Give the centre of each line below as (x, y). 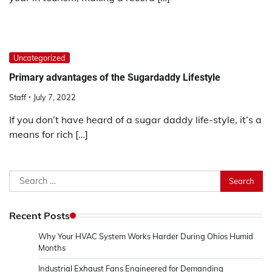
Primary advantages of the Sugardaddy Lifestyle (115, 77)
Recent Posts (39, 215)
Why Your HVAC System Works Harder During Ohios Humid (146, 236)
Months (52, 247)
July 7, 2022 (55, 97)
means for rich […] (49, 134)
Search (24, 177)
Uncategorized (39, 58)
